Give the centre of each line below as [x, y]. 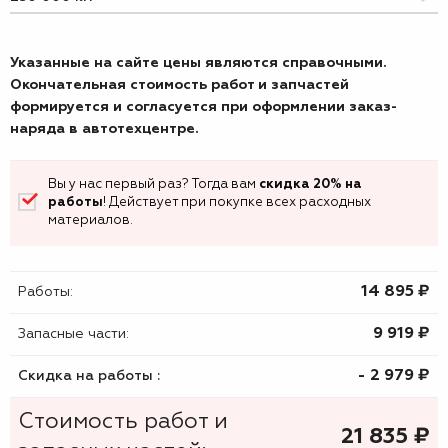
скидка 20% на [310, 184]
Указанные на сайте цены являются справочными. [198, 63]
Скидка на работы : [89, 375]
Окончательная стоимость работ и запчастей [179, 85]
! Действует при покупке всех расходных [237, 202]
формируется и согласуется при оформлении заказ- [203, 107]
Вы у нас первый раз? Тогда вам [153, 184]
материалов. [90, 220]
